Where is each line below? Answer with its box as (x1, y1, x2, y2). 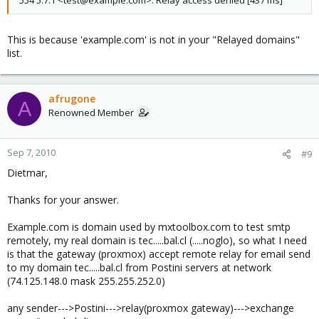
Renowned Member (48, 106, 134, 119)
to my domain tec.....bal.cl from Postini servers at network (7, 261, 271, 274)
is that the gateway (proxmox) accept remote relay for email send (7, 247, 310, 261)
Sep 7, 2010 (7, 146, 56, 159)
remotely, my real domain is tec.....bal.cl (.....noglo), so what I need (7, 234, 307, 247)
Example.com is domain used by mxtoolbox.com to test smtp (7, 220, 291, 234)
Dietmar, (7, 166, 48, 179)
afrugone (48, 92, 95, 105)
